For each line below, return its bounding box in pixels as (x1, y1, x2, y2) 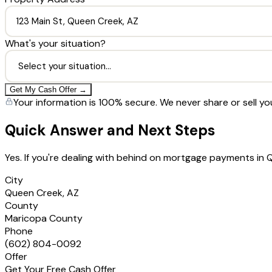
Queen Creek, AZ (5, 186, 79, 200)
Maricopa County (5, 212, 83, 225)
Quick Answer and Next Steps (5, 120, 215, 140)
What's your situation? (5, 36, 106, 50)
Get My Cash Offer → (10, 84, 87, 94)
